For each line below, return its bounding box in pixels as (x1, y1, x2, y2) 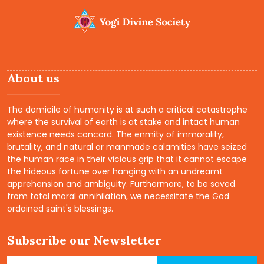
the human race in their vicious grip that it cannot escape (7, 153, 247, 166)
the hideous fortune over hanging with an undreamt (7, 166, 223, 178)
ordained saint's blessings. (7, 203, 113, 215)
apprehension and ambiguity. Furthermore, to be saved (7, 178, 235, 190)
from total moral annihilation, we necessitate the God (7, 190, 229, 203)
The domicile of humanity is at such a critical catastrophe (7, 104, 247, 116)
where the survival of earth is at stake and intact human (7, 116, 240, 128)
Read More (25, 49, 77, 61)
